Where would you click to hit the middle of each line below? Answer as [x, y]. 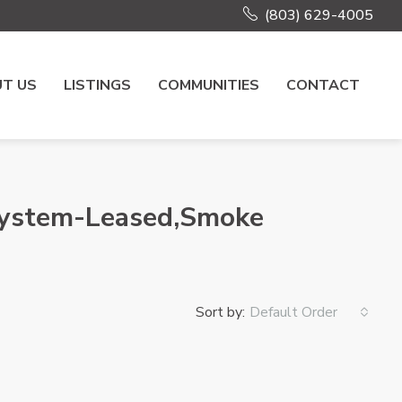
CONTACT [323, 85]
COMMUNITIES [209, 85]
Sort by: [220, 312]
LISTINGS [97, 85]
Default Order [293, 312]
